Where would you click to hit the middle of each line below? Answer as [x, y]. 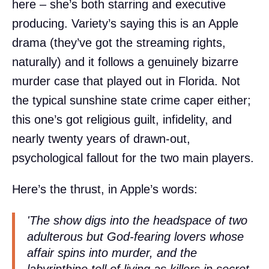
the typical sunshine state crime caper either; [131, 100]
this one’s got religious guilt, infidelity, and [122, 119]
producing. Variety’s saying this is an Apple [125, 23]
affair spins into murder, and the [112, 252]
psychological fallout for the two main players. [133, 158]
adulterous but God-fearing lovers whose [135, 236]
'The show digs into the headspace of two [137, 220]
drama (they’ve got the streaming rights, [119, 42]
